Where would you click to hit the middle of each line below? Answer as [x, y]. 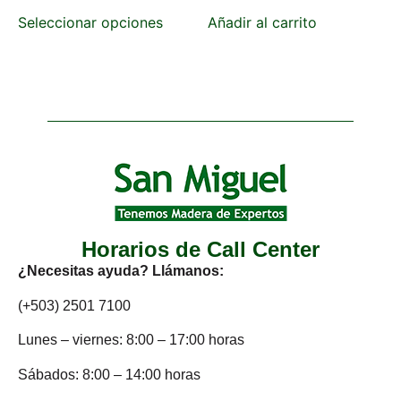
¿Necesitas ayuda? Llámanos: [121, 271]
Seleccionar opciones [90, 22]
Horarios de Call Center [200, 250]
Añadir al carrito [263, 22]
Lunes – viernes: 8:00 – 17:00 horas [131, 340]
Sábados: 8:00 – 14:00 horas [109, 374]
